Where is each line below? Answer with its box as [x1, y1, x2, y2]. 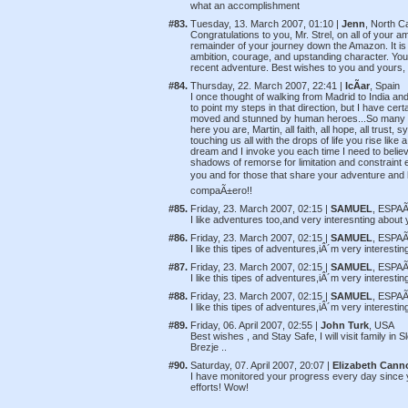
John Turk [321, 320, 369, 331]
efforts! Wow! [190, 382, 249, 393]
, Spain [370, 80, 400, 91]
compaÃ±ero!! [190, 185, 252, 196]
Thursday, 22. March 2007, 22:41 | [190, 80, 345, 91]
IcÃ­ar [345, 80, 370, 91]
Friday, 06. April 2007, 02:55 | [190, 320, 321, 331]
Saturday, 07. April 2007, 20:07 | [190, 360, 332, 371]
